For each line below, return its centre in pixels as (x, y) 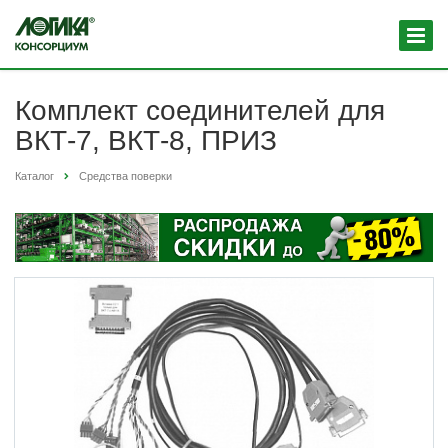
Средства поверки (125, 176)
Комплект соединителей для (200, 110)
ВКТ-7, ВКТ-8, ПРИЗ (146, 140)
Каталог (34, 176)
